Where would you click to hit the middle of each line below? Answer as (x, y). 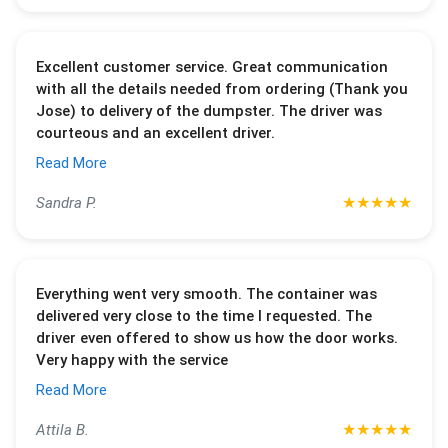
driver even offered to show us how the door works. (217, 338)
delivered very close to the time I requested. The (204, 316)
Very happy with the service (132, 360)
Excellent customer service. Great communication (212, 67)
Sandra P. (66, 203)
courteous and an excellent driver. (155, 133)
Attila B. (62, 430)
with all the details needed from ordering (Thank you (222, 89)
